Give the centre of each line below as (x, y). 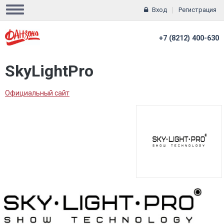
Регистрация (197, 10)
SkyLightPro (49, 71)
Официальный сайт (37, 93)
